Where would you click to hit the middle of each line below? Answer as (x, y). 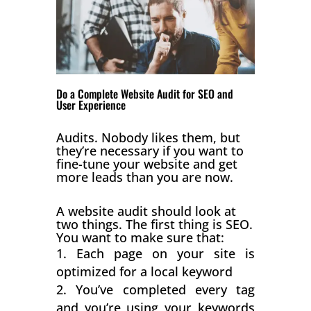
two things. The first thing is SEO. (154, 224)
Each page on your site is (166, 253)
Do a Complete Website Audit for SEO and (144, 93)
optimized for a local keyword (144, 271)
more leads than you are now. (144, 177)
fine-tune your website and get (146, 163)
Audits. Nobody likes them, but (148, 137)
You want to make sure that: (140, 237)
